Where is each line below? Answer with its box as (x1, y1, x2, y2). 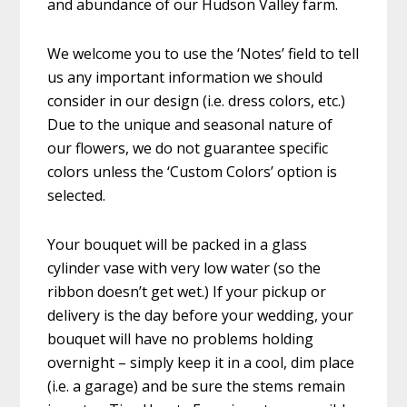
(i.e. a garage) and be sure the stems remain (47, 375, 346, 396)
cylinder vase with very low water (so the (47, 257, 322, 278)
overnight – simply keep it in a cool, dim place (47, 352, 355, 372)
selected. (47, 184, 106, 205)
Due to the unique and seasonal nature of (47, 114, 333, 134)
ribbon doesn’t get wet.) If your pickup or (47, 281, 327, 302)
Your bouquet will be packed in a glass (47, 233, 308, 254)
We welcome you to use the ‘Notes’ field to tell (47, 43, 360, 64)
